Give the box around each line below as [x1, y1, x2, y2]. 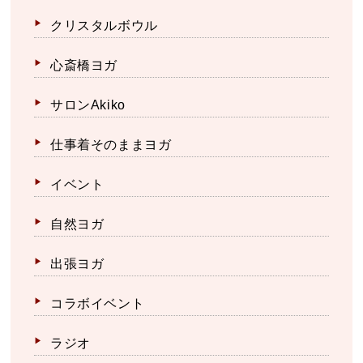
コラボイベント [50, 297, 145, 310]
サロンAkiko [50, 98, 126, 112]
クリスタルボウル [50, 19, 158, 32]
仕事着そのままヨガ [50, 138, 172, 152]
